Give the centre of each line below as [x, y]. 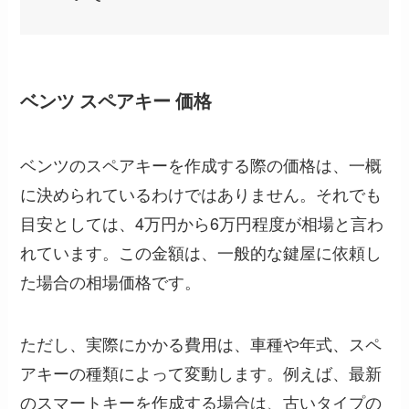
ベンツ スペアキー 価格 [116, 101]
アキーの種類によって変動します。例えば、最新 [201, 372]
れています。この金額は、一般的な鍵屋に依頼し [201, 252]
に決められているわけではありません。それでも [201, 193]
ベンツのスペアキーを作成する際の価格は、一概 [201, 164]
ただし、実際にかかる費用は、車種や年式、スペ [201, 343]
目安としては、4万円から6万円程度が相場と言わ [202, 222]
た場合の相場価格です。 [111, 281]
